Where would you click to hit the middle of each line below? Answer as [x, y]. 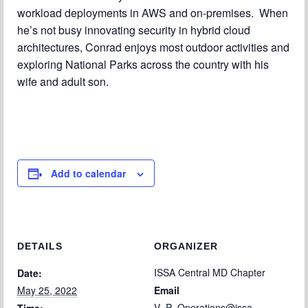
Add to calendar [88, 173]
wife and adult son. [63, 81]
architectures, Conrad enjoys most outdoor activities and [153, 47]
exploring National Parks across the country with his [143, 64]
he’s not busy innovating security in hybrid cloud [134, 30]
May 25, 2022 [47, 290]
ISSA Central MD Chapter [210, 272]
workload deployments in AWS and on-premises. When [153, 13]
